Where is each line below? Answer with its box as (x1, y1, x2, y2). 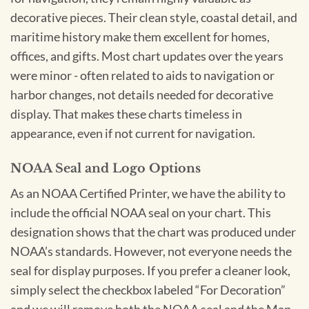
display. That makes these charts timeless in (10, 106, 242, 121)
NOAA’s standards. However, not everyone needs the (10, 244, 292, 259)
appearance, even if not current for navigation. (10, 126, 255, 141)
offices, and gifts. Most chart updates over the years (10, 48, 283, 63)
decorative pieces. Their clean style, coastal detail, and (10, 10, 297, 25)
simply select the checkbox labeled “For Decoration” (10, 283, 286, 298)
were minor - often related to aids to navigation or (10, 68, 275, 83)
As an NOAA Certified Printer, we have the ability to (10, 186, 286, 201)
